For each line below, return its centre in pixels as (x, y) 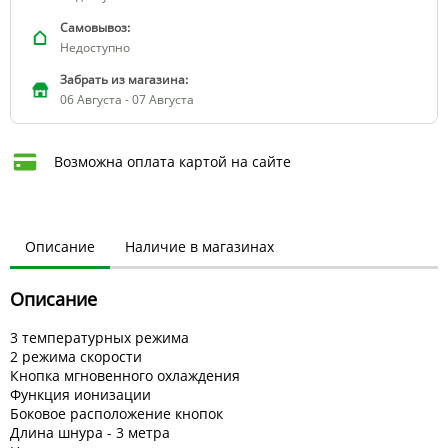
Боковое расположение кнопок (116, 413)
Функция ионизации (80, 394)
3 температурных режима (99, 337)
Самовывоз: (95, 27)
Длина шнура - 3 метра (90, 432)
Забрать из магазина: (124, 79)
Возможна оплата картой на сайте (172, 161)
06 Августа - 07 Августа (127, 99)
